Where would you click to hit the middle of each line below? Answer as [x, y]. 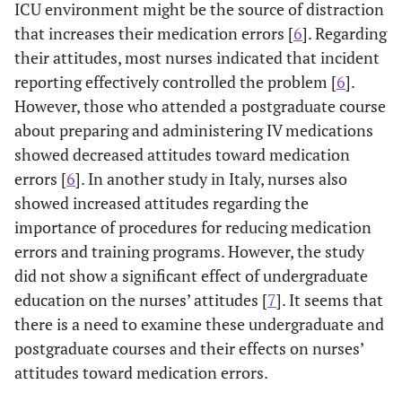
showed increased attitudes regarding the [162, 202]
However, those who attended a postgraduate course [200, 105]
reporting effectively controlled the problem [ [175, 81]
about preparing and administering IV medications [194, 130]
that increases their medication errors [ [154, 33]
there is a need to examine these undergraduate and [199, 323]
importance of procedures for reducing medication [193, 227]
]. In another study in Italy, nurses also [211, 178]
